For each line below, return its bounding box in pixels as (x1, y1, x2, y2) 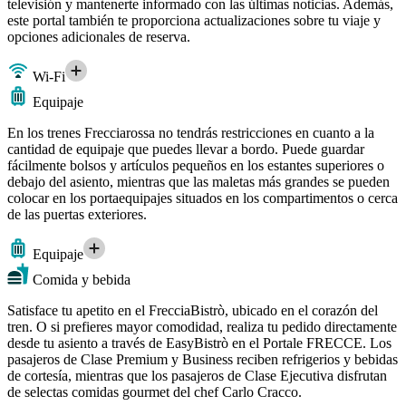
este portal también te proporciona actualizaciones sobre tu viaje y (7, 13, 381, 29)
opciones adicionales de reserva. (7, 29, 190, 45)
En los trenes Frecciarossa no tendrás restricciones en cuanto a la (7, 125, 374, 141)
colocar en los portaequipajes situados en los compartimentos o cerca (7, 190, 398, 207)
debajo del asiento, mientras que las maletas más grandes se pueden (7, 174, 390, 190)
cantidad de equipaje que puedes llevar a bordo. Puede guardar (7, 141, 364, 158)
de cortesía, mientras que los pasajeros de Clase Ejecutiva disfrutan (7, 368, 387, 384)
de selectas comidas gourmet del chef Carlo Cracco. (7, 384, 302, 401)
